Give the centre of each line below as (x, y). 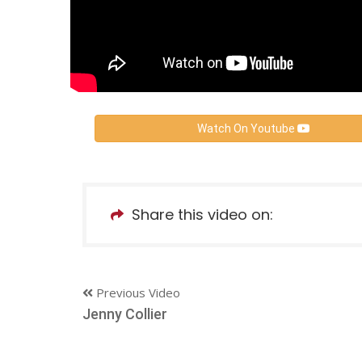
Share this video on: (202, 214)
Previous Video (137, 292)
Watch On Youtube (247, 128)
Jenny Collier (125, 314)
